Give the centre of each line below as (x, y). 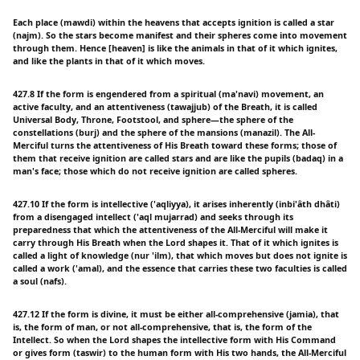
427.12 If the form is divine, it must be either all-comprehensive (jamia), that (176, 315)
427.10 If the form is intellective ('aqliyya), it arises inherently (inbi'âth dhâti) (176, 205)
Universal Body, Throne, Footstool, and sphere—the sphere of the (153, 120)
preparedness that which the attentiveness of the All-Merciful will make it (170, 230)
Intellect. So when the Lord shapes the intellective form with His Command (174, 340)
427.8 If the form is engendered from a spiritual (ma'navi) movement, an (168, 94)
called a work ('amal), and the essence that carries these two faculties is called (180, 269)
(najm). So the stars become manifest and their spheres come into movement (180, 36)
